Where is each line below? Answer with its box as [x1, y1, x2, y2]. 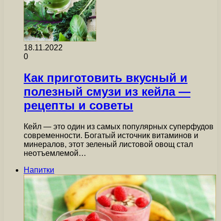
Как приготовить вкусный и [24, 71, 187, 85]
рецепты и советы [24, 99, 133, 112]
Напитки [24, 166, 54, 175]
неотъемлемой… [24, 149, 86, 158]
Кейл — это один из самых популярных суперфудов [24, 122, 214, 131]
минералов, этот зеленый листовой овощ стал [24, 140, 193, 149]
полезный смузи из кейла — [24, 85, 190, 99]
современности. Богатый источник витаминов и [24, 131, 198, 140]
